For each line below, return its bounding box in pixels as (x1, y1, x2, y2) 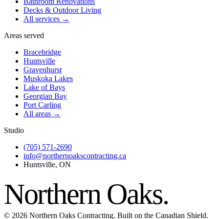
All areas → (23, 109, 61, 118)
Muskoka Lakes (23, 74, 73, 83)
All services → (23, 14, 69, 23)
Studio (4, 126, 24, 134)
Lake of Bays (23, 83, 65, 91)
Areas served (4, 31, 44, 40)
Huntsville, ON (23, 160, 71, 169)
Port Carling (23, 100, 61, 109)
